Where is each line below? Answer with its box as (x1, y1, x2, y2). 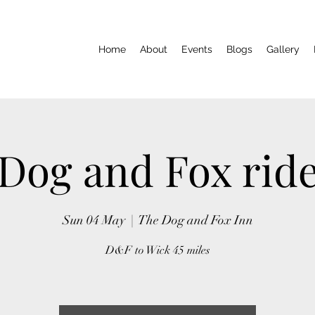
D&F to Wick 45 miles (105, 243, 210, 257)
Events (181, 44, 212, 55)
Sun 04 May (62, 212, 125, 228)
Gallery (266, 44, 300, 55)
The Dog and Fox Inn (138, 212, 253, 228)
